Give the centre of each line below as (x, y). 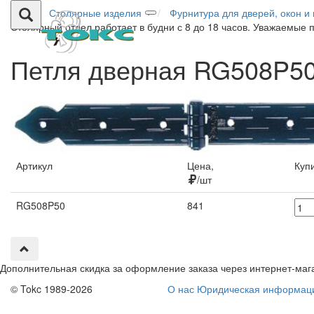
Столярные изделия (95, 13)
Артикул (34, 165)
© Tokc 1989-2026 (52, 288)
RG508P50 (41, 205)
